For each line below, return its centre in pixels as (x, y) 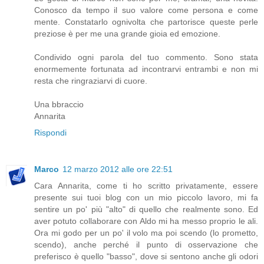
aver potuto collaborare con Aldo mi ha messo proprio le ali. (146, 221)
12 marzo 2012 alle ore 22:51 (118, 169)
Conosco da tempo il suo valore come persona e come (146, 10)
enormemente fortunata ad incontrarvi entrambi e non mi (146, 69)
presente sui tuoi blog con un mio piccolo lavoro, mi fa (146, 198)
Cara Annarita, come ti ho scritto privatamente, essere (146, 186)
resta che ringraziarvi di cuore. (91, 81)
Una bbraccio (59, 105)
